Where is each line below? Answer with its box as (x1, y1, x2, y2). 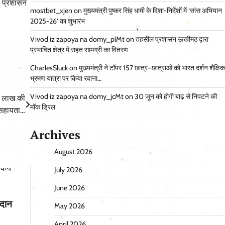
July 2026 (54, 165, 82, 175)
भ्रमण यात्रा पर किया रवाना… (30, 74, 102, 83)
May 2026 (54, 201, 85, 211)
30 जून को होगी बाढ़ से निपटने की (134, 92, 217, 101)
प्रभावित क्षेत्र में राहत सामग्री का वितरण (30, 45, 128, 55)
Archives (30, 127, 80, 143)
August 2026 (54, 147, 92, 157)
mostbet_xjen (30, 6, 72, 16)
